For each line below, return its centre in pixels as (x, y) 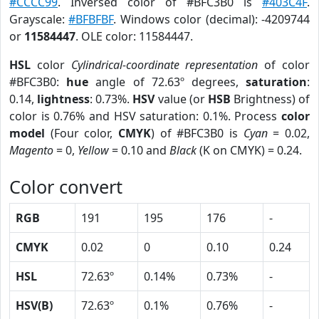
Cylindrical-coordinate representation (164, 65)
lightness (64, 99)
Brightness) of (270, 99)
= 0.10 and (139, 150)
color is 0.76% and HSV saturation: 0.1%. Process (145, 116)
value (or (181, 99)
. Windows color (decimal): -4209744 (212, 19)
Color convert (66, 187)
